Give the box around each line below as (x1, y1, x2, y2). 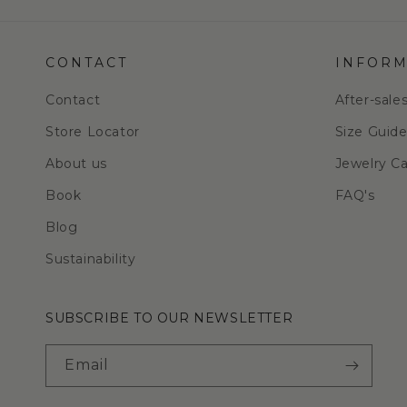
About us (45, 155, 107, 173)
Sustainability (45, 251, 136, 268)
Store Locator (45, 124, 140, 141)
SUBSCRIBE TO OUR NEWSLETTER (45, 310, 293, 327)
